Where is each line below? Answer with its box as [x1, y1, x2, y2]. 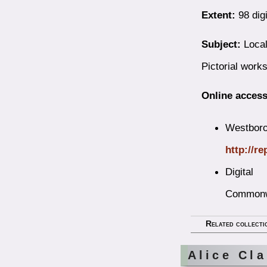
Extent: [201, 9, 235, 21]
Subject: [201, 38, 241, 51]
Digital [225, 166, 253, 178]
